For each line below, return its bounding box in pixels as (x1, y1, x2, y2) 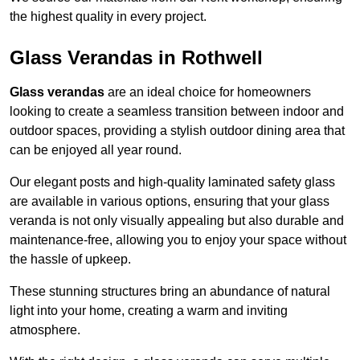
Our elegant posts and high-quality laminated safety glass (10, 175, 335, 190)
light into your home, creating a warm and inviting (10, 304, 288, 318)
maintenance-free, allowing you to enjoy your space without (10, 233, 346, 247)
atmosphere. (10, 323, 80, 337)
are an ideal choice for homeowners (104, 85, 311, 100)
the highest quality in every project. (10, 10, 207, 24)
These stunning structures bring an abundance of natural (10, 284, 330, 299)
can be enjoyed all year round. (10, 143, 182, 157)
